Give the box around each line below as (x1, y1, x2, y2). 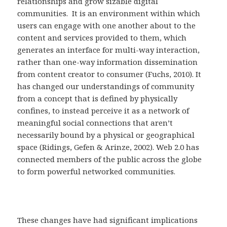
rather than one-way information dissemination (17, 57, 198, 67)
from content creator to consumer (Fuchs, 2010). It (17, 69, 202, 80)
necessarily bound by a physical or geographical (17, 130, 195, 140)
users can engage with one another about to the (17, 20, 196, 31)
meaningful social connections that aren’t (17, 118, 173, 128)
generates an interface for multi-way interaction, (17, 45, 200, 55)
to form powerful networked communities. (17, 166, 176, 177)
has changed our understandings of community (17, 81, 195, 92)
